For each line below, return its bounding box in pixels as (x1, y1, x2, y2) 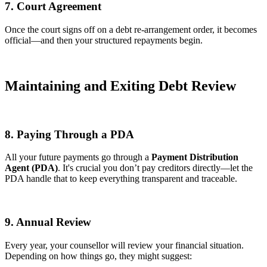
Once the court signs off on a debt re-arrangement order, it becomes (5, 24, 257, 35)
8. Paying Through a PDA (5, 128, 134, 141)
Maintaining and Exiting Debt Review (5, 78, 236, 94)
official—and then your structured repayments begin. (5, 35, 203, 46)
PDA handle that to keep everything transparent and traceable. (5, 173, 237, 184)
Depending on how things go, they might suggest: (5, 250, 192, 261)
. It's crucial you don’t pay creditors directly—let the (58, 163, 253, 173)
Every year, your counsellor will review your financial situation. (5, 240, 244, 250)
